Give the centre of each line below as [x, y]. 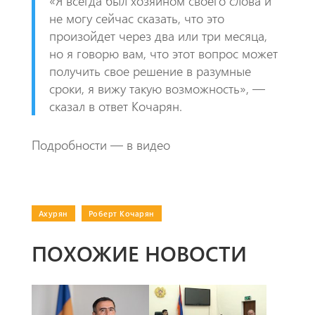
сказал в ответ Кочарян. [115, 106]
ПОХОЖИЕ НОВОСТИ [139, 253]
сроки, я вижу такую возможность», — [157, 88]
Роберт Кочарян [121, 213]
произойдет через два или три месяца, [158, 36]
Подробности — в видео [101, 144]
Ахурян [53, 213]
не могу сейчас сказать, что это [136, 18]
